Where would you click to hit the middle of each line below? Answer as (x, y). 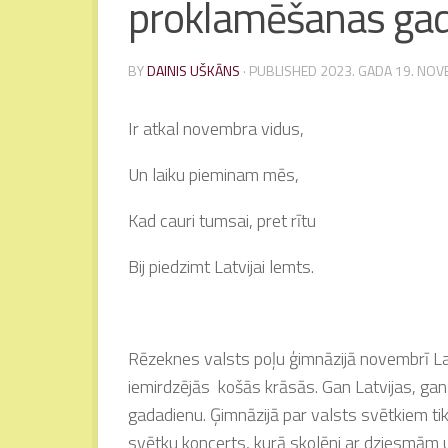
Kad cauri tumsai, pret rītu (222, 220)
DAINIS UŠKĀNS (193, 70)
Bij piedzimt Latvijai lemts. (221, 266)
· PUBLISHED (281, 70)
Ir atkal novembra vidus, (216, 128)
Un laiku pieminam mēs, (213, 174)
